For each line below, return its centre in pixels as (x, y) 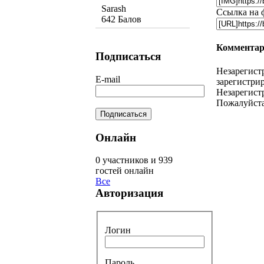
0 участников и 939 (134, 160)
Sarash (114, 9)
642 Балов (121, 19)
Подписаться (128, 57)
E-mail (108, 79)
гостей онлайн (125, 171)
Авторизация (129, 193)
